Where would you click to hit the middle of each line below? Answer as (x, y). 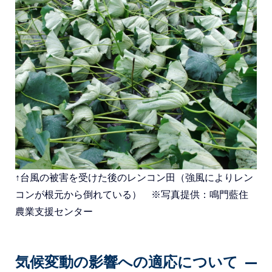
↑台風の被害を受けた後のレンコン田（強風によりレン (134, 178)
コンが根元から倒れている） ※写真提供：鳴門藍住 (132, 195)
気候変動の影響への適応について (127, 262)
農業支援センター (54, 212)
